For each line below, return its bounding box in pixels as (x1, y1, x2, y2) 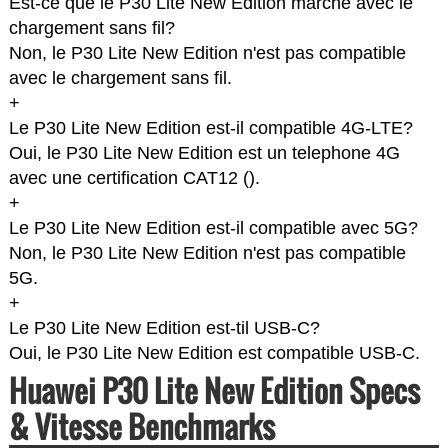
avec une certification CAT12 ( (8, 168, 249, 189)
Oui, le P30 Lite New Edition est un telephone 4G (8, 143, 400, 164)
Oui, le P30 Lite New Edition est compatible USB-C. (8, 343, 420, 364)
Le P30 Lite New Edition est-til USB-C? (8, 318, 320, 339)
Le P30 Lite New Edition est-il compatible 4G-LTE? (8, 118, 413, 139)
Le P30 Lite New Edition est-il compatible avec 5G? (8, 218, 418, 239)
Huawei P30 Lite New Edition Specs (8, 368, 420, 414)
